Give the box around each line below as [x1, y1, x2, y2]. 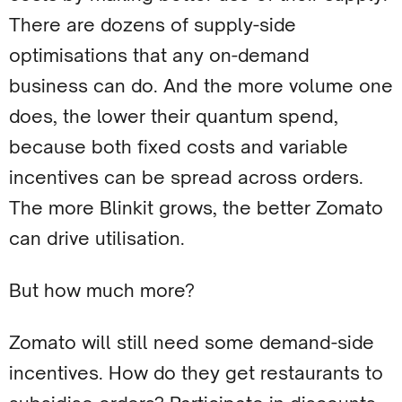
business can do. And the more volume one [9, 74, 393, 97]
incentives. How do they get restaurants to [9, 362, 383, 384]
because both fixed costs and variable [9, 135, 348, 158]
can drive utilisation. [9, 227, 185, 249]
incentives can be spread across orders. [9, 166, 363, 188]
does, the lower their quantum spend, [9, 105, 338, 127]
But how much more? [9, 279, 195, 301]
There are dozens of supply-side [9, 13, 296, 36]
